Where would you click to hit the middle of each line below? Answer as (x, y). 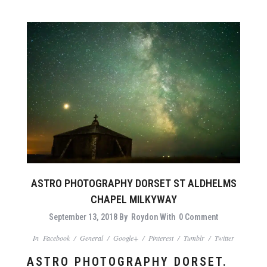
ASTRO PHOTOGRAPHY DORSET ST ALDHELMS (133, 183)
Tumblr (194, 237)
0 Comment (198, 217)
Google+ (126, 237)
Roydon (145, 217)
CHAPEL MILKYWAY (133, 199)
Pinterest (161, 237)
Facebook (56, 237)
